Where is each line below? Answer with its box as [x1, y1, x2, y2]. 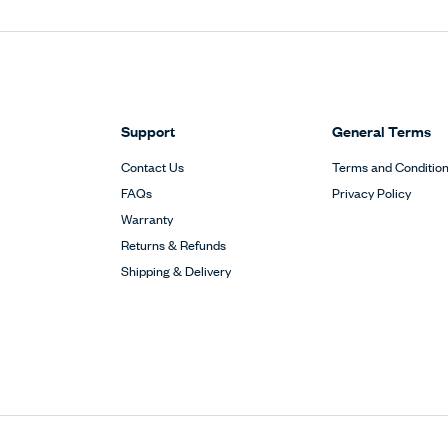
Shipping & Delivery [121, 260, 232, 280]
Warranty [121, 208, 174, 228]
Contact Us [121, 156, 185, 176]
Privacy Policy [332, 182, 412, 202]
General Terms [332, 119, 432, 141]
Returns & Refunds [121, 234, 227, 254]
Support [121, 119, 176, 141]
